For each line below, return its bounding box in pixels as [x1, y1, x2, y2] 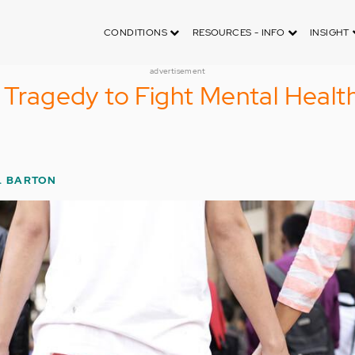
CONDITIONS [103, 26, 170, 39]
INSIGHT [309, 26, 353, 39]
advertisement [149, 66, 206, 76]
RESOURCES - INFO [192, 26, 288, 39]
